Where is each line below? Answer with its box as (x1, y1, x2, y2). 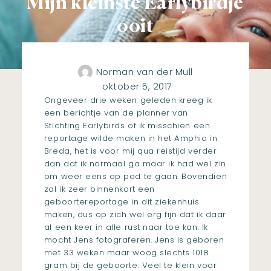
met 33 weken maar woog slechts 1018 (44, 246, 209, 258)
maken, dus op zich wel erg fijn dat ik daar (44, 208, 226, 220)
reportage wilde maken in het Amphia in (44, 132, 218, 144)
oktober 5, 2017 (102, 79, 172, 93)
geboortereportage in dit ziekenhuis (44, 195, 200, 207)
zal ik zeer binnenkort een (44, 183, 155, 195)
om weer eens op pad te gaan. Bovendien (44, 170, 227, 182)
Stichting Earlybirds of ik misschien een (44, 119, 211, 131)
